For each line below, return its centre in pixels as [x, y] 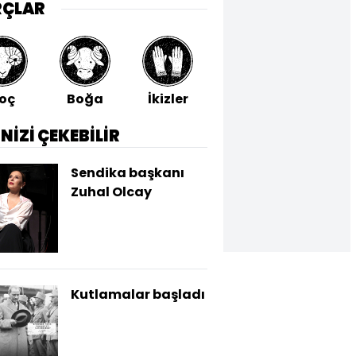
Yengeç [250, 99]
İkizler [168, 99]
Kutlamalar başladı [138, 294]
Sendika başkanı [128, 173]
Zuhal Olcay [111, 192]
